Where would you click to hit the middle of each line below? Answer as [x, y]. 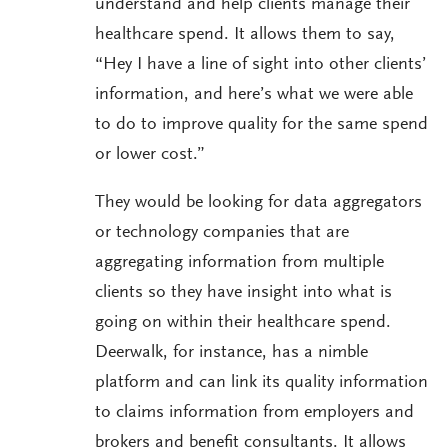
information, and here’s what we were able [254, 95]
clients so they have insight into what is [243, 293]
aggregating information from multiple [239, 263]
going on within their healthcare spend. [243, 323]
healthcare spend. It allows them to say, [245, 35]
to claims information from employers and [254, 413]
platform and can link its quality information [261, 383]
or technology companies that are [222, 233]
